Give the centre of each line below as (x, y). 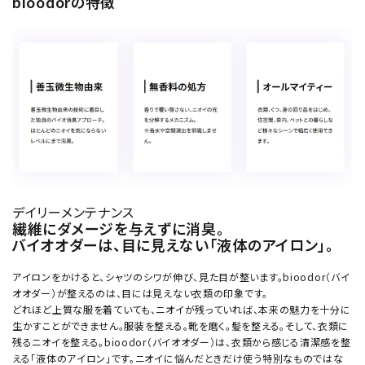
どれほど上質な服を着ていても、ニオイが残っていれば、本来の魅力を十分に (182, 310)
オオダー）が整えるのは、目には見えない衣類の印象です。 (140, 293)
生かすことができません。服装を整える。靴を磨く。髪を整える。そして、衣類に (180, 326)
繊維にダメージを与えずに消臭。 (119, 229)
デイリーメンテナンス (73, 212)
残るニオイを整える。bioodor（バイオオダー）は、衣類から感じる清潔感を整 (182, 342)
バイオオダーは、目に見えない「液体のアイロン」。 (173, 245)
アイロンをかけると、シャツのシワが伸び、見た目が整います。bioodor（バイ (181, 277)
